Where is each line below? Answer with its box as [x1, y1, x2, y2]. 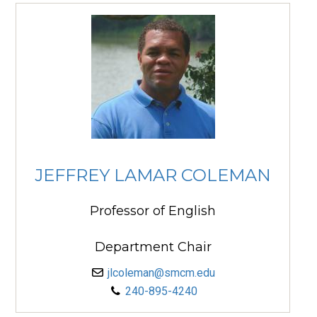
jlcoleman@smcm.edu [108, 266, 215, 280]
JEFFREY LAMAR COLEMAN [35, 164, 271, 185]
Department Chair [94, 239, 212, 255]
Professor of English [90, 203, 216, 219]
